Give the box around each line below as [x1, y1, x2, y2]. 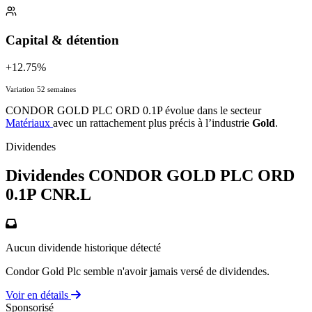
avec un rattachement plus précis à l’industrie [53, 116, 252, 129]
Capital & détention [6, 32, 119, 47]
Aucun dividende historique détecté [6, 242, 161, 254]
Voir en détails [6, 289, 71, 302]
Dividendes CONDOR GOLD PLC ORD [6, 166, 295, 185]
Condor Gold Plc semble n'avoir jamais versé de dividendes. [6, 265, 270, 278]
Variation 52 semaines [6, 84, 76, 93]
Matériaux [6, 116, 53, 129]
